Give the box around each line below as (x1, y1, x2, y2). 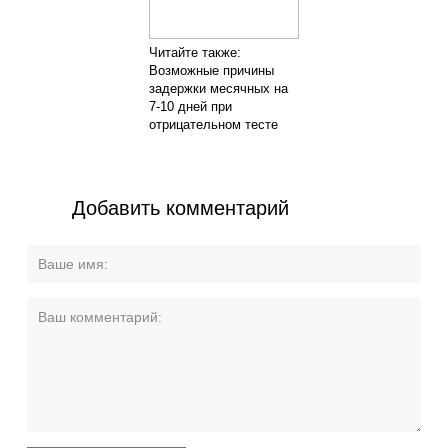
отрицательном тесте (149, 116, 278, 132)
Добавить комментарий (72, 196, 289, 219)
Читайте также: (149, 44, 241, 60)
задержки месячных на (149, 80, 288, 96)
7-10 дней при (149, 98, 232, 114)
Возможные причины (149, 62, 274, 78)
